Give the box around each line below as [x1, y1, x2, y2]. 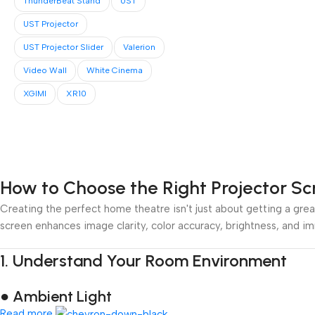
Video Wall [23, 65, 67, 75]
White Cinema [86, 65, 143, 75]
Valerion [123, 42, 155, 52]
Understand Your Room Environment [13, 250, 287, 271]
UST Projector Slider [23, 42, 103, 52]
